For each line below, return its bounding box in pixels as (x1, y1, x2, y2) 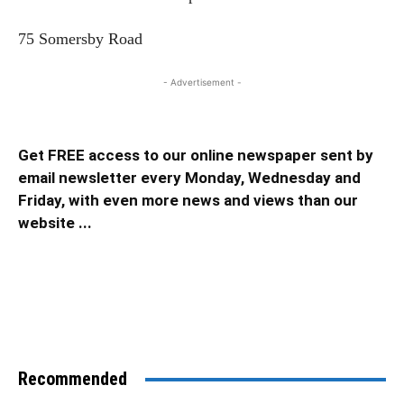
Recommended (18, 368, 127, 390)
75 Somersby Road (18, 30, 142, 49)
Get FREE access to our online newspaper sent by (18, 146, 373, 165)
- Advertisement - (162, 77, 242, 88)
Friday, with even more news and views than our (18, 191, 358, 210)
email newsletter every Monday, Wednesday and (18, 169, 361, 188)
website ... (18, 214, 92, 233)
